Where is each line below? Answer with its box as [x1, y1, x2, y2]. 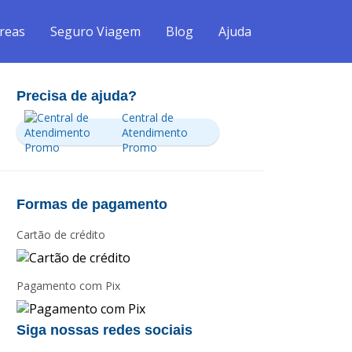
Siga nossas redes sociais [16, 322, 192, 339]
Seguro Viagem [50, 23, 141, 40]
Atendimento [121, 124, 188, 140]
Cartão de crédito [16, 227, 105, 242]
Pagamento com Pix [16, 277, 120, 293]
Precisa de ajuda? [16, 88, 137, 104]
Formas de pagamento [16, 196, 167, 212]
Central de [121, 109, 174, 125]
